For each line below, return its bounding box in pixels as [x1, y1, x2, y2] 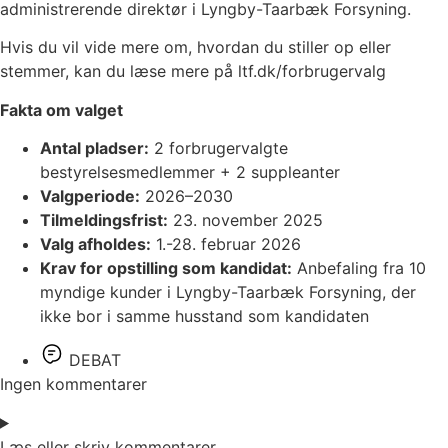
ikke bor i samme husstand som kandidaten [40, 306, 369, 327]
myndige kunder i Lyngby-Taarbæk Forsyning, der [40, 282, 416, 303]
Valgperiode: [40, 186, 140, 207]
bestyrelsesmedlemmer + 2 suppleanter [40, 162, 340, 183]
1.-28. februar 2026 [151, 234, 301, 255]
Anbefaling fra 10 [292, 258, 426, 279]
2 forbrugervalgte [149, 138, 288, 159]
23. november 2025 [168, 210, 323, 231]
